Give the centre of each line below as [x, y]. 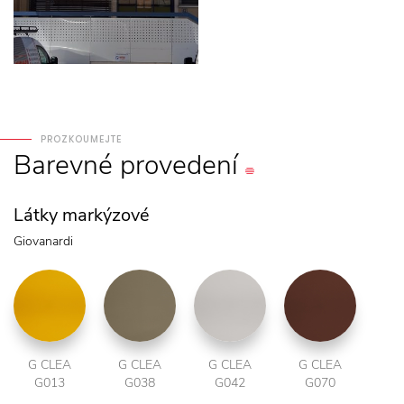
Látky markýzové [82, 215]
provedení [179, 165]
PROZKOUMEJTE [81, 139]
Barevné [63, 165]
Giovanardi [43, 241]
